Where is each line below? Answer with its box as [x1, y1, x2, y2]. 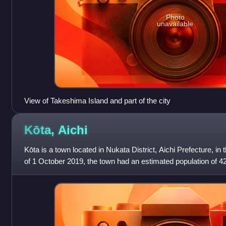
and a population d [24, 168, 84, 177]
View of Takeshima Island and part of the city [24, 96, 171, 105]
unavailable [157, 20, 194, 28]
